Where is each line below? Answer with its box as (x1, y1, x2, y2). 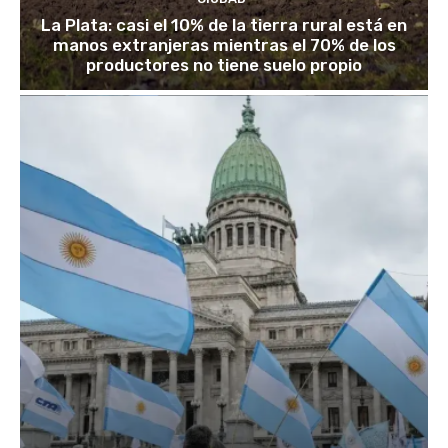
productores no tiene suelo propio (86, 54, 362, 75)
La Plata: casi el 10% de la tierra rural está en (41, 14, 407, 35)
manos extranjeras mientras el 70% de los (52, 34, 396, 55)
